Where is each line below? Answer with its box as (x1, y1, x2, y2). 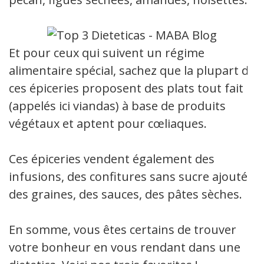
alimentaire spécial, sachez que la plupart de (9, 62, 255, 78)
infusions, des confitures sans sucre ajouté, (9, 168, 250, 184)
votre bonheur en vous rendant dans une (9, 239, 240, 255)
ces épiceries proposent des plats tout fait (9, 80, 243, 96)
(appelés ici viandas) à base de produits (9, 97, 226, 114)
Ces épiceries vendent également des (9, 150, 214, 167)
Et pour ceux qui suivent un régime (9, 44, 204, 61)
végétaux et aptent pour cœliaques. (9, 115, 210, 131)
